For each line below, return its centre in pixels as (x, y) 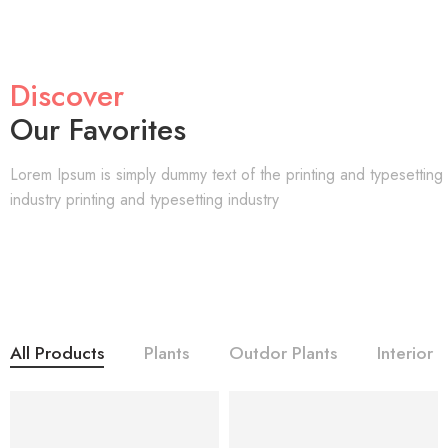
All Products (57, 353)
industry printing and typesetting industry (144, 199)
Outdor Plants (283, 353)
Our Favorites (98, 129)
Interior (405, 353)
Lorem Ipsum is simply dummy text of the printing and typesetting (226, 174)
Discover (67, 95)
